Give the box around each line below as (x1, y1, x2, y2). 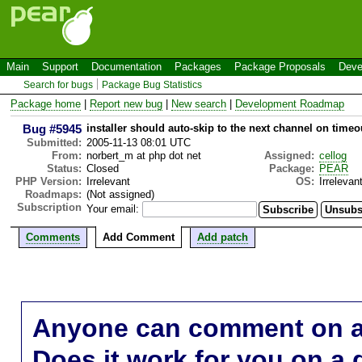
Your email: (86, 202, 139, 215)
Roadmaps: (25, 187, 82, 200)
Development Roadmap (235, 97, 344, 110)
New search (171, 97, 226, 110)
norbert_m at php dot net (86, 149, 201, 162)
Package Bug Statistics (102, 79, 203, 90)
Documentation (91, 61, 162, 73)
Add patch (197, 230, 248, 243)
